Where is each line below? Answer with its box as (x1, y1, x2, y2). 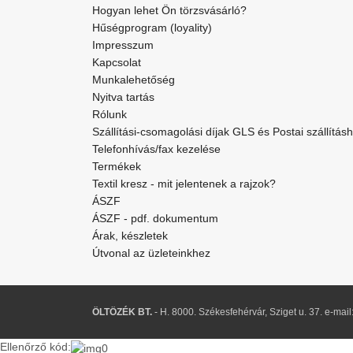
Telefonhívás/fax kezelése (92, 143, 221, 156)
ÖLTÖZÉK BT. (92, 307, 152, 318)
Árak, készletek (92, 229, 168, 243)
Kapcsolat (92, 56, 141, 69)
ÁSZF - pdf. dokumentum (92, 212, 218, 225)
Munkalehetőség (92, 73, 175, 87)
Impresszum (92, 39, 154, 52)
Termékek (92, 160, 141, 173)
